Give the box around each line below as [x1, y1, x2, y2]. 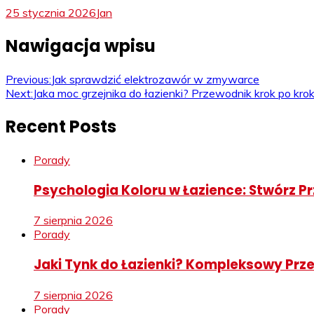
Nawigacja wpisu [6, 34, 156, 58]
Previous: [6, 72, 51, 87]
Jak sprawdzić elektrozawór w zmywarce [51, 72, 259, 87]
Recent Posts [6, 115, 116, 139]
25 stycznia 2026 [6, 6, 96, 20]
